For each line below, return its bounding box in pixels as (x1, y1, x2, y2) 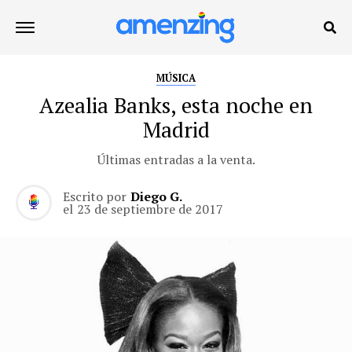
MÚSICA (156, 71, 196, 85)
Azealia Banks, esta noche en (39, 91, 313, 119)
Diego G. (130, 188, 182, 205)
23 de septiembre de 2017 (77, 200, 223, 218)
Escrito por (63, 188, 126, 205)
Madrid (142, 115, 210, 144)
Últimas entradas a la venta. (97, 151, 255, 168)
